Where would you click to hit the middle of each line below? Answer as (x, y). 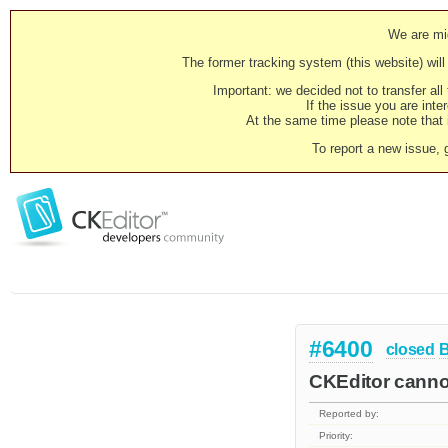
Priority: (336, 436)
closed (410, 349)
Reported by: (349, 414)
